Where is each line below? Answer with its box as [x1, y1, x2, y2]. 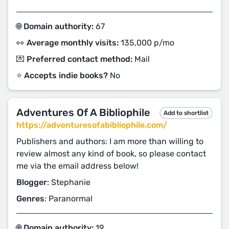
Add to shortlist [164, 109, 209, 117]
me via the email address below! [16, 161, 139, 171]
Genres [16, 194, 44, 203]
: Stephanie [47, 177, 90, 187]
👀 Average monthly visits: [16, 38, 119, 48]
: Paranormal [44, 194, 93, 203]
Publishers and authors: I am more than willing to [16, 136, 203, 146]
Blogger [16, 177, 47, 187]
